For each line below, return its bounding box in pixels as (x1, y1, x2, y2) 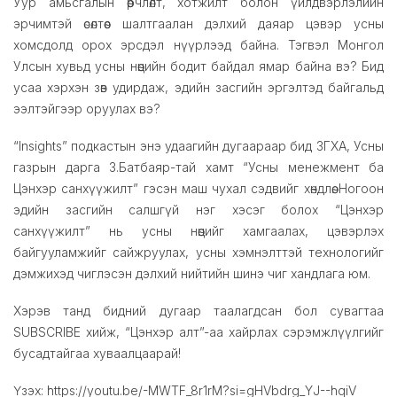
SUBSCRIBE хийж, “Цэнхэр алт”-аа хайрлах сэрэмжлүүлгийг (13, 323, 384, 339)
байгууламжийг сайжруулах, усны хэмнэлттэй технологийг (13, 244, 384, 260)
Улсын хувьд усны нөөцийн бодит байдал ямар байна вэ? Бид (13, 58, 384, 74)
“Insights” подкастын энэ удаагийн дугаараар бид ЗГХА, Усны (13, 137, 384, 153)
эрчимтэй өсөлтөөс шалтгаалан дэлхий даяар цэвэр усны (13, 15, 384, 31)
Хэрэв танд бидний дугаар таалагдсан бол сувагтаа (13, 302, 384, 318)
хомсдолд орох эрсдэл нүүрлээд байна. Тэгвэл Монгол (13, 36, 384, 52)
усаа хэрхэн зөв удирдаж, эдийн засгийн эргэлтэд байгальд (13, 79, 384, 95)
